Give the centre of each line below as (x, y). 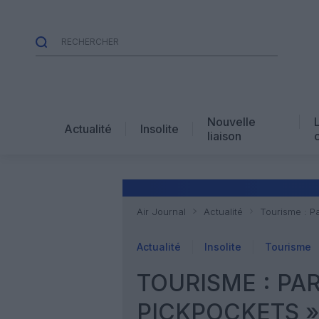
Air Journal (161, 211)
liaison (224, 136)
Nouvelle (231, 121)
